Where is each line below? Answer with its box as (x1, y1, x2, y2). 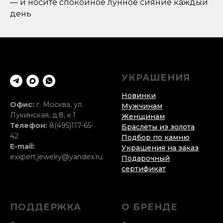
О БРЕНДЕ (121, 202, 178, 213)
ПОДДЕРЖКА (10, 202, 81, 213)
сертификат (121, 164, 166, 174)
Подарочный (121, 154, 170, 163)
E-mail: (10, 142, 35, 151)
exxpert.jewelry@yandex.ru (10, 152, 103, 162)
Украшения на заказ (121, 143, 199, 153)
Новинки (121, 91, 156, 101)
